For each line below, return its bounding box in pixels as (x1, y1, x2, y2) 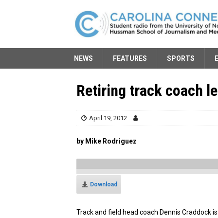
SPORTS (167, 54, 195, 62)
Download (90, 181, 117, 188)
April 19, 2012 (89, 114, 127, 122)
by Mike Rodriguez (76, 137, 137, 145)
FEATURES (113, 54, 147, 62)
